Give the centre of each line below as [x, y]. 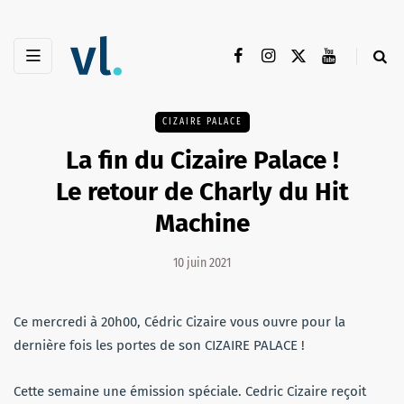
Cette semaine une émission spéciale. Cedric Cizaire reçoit [190, 392]
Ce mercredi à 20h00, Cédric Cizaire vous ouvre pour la [179, 322]
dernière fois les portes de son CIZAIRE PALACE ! [159, 346]
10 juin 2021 [202, 263]
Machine [202, 224]
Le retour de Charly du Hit [202, 192]
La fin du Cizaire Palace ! [202, 161]
